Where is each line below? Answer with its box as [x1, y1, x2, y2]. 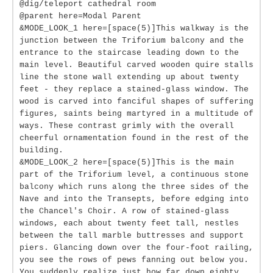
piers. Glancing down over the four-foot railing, [19, 243, 253, 252]
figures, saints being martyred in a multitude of [19, 109, 253, 118]
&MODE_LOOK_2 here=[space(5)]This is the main [19, 158, 234, 167]
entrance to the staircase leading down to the [19, 48, 239, 57]
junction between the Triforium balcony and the [19, 36, 244, 45]
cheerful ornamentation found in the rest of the [19, 133, 249, 143]
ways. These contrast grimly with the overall [19, 121, 234, 130]
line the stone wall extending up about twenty [19, 73, 239, 82]
